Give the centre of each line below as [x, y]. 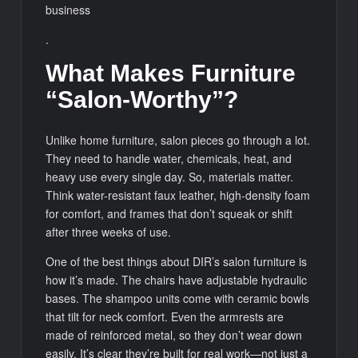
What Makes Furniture [171, 74]
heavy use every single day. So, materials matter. [170, 176]
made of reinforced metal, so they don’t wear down [174, 334]
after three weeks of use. [109, 231]
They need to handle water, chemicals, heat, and [169, 158]
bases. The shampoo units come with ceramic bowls [178, 298]
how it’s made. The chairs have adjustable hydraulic [177, 279]
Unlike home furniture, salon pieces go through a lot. [178, 139]
